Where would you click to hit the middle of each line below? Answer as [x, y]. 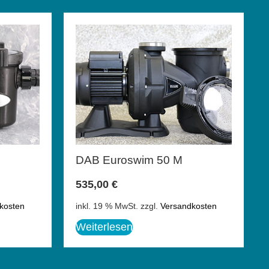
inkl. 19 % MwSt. [107, 206]
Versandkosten [189, 206]
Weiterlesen [104, 227]
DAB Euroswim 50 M [129, 160]
